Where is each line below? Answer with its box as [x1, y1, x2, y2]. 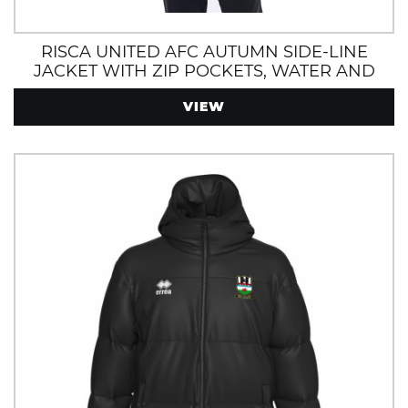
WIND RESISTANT [131, 80, 277, 100]
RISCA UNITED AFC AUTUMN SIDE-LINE [40, 42, 368, 62]
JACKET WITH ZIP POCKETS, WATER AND [33, 61, 375, 81]
